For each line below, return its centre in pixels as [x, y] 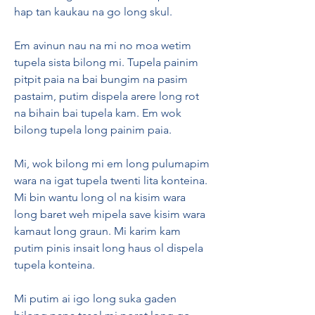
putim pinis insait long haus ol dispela [109, 248]
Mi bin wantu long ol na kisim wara [100, 197]
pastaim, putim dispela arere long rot [107, 96]
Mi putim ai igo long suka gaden [95, 298]
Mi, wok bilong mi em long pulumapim [112, 163]
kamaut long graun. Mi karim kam [97, 231]
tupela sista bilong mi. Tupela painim [106, 62]
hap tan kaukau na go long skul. [93, 12]
